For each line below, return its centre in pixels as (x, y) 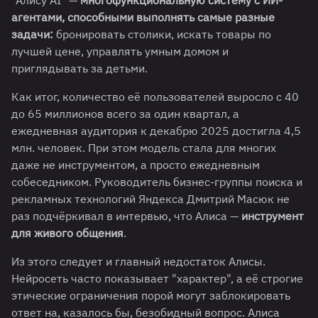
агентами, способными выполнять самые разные (143, 17)
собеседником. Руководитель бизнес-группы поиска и (157, 182)
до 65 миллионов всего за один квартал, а (125, 114)
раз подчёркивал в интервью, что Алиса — (126, 216)
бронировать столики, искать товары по (162, 34)
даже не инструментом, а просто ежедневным (136, 165)
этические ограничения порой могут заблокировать (151, 296)
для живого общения (67, 233)
